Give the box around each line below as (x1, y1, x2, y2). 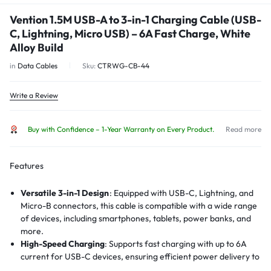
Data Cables (18, 61, 57, 70)
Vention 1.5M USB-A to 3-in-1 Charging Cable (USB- (10, 13, 261, 27)
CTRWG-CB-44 (97, 61, 149, 70)
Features (10, 160, 44, 172)
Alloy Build (10, 41, 64, 54)
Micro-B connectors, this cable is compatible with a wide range (21, 200, 258, 212)
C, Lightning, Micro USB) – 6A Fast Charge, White (10, 27, 250, 41)
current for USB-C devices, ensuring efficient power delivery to (21, 251, 260, 263)
